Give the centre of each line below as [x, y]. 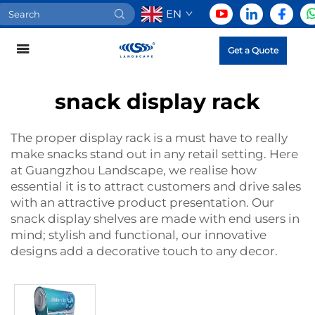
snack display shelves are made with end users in [155, 219]
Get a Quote [253, 50]
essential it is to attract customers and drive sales [156, 186]
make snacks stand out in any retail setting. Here [154, 154]
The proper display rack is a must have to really [149, 138]
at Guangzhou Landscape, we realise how [134, 170]
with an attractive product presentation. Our [142, 202]
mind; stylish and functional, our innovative [139, 235]
